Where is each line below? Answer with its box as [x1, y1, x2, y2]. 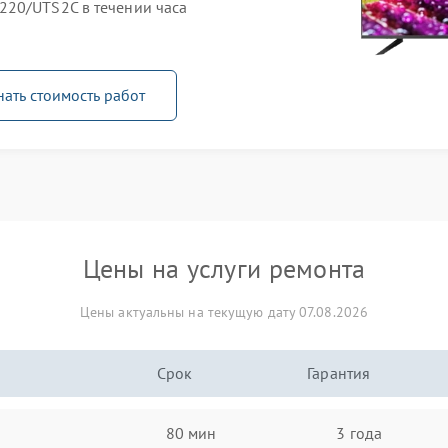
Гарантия [307, 363, 371, 383]
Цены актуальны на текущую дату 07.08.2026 [79, 303, 369, 321]
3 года [336, 422, 382, 443]
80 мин [165, 422, 217, 443]
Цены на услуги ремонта [82, 252, 366, 285]
